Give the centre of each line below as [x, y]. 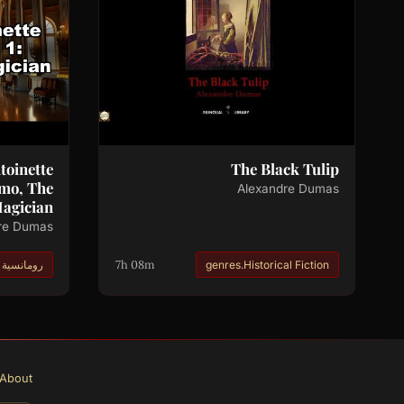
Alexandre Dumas [288, 189]
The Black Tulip [285, 169]
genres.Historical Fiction [268, 264]
